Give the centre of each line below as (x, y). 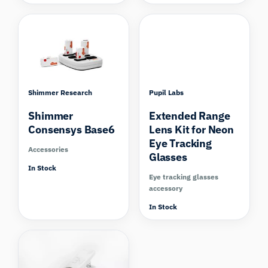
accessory (166, 188)
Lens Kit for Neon (191, 130)
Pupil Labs (166, 93)
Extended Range (190, 116)
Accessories (48, 150)
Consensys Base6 (71, 130)
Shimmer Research (60, 93)
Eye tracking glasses (184, 177)
